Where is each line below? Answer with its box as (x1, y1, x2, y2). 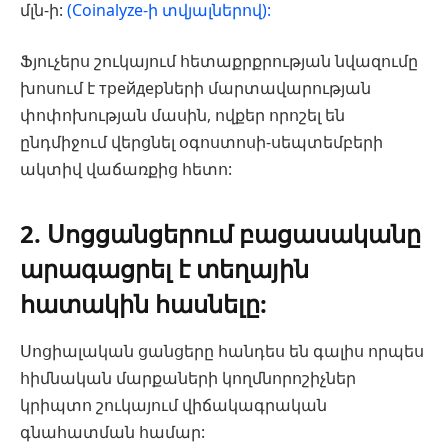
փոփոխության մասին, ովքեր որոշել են (20, 104, 345, 127)
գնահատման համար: (20, 421, 205, 444)
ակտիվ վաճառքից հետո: (20, 158, 232, 181)
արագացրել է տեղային (20, 251, 309, 285)
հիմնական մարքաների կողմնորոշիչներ (20, 367, 356, 390)
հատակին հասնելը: (20, 286, 267, 320)
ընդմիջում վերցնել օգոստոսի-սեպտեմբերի (20, 131, 383, 154)
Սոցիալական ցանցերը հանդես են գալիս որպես (20, 340, 424, 363)
